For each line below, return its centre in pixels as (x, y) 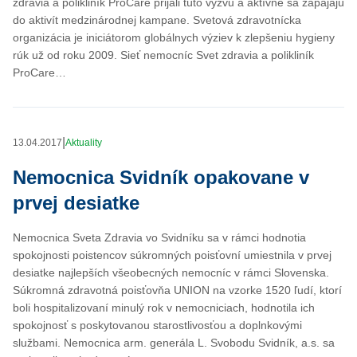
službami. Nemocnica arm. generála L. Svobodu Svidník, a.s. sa (174, 342)
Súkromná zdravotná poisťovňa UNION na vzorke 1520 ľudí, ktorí (177, 290)
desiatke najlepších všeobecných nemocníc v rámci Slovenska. (171, 272)
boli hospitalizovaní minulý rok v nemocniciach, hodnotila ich (164, 307)
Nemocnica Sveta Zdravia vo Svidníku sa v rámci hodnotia (159, 237)
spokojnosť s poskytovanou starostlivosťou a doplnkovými (157, 325)
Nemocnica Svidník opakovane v (161, 177)
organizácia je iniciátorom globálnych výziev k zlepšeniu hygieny (174, 37)
